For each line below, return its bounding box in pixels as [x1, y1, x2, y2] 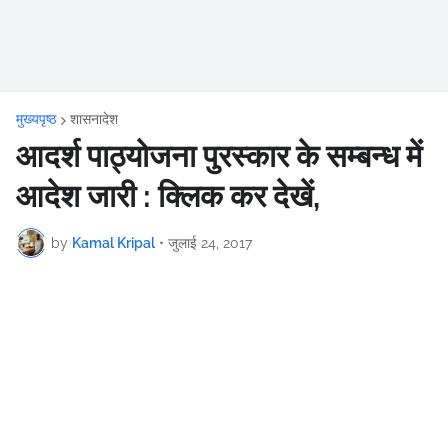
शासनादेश [70, 111, 118, 127]
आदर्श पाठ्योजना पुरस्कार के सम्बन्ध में [16, 138, 422, 174]
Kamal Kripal [72, 234, 155, 251]
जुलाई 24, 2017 [168, 234, 252, 251]
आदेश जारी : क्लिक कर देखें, [16, 178, 320, 214]
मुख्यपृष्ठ [16, 111, 56, 127]
